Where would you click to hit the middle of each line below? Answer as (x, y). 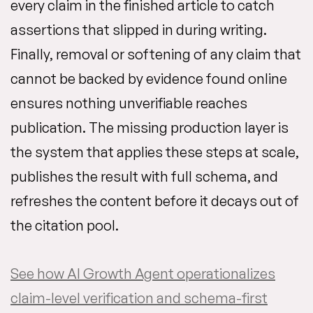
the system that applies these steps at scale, (155, 152)
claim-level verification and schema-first (139, 298)
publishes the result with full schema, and (144, 176)
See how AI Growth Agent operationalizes (143, 274)
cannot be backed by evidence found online (149, 79)
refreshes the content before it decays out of (155, 201)
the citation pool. (65, 225)
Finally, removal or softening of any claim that (156, 54)
